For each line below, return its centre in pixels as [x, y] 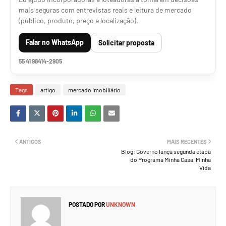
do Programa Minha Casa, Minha [171, 159]
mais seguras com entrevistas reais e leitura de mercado [105, 10]
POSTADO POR [87, 204]
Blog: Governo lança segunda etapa [166, 151]
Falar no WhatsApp [55, 42]
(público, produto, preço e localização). [78, 20]
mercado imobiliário [94, 90]
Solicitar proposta [126, 43]
